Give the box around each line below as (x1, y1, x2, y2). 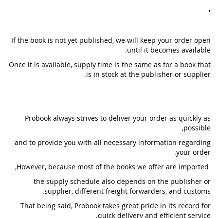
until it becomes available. (127, 45, 211, 54)
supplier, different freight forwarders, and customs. (44, 186, 211, 196)
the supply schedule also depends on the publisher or (34, 177, 211, 186)
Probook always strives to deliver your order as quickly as (25, 113, 211, 123)
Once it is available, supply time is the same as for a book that (9, 60, 211, 69)
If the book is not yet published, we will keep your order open (11, 36, 211, 45)
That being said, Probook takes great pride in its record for (20, 201, 211, 210)
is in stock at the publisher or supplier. (86, 70, 211, 79)
